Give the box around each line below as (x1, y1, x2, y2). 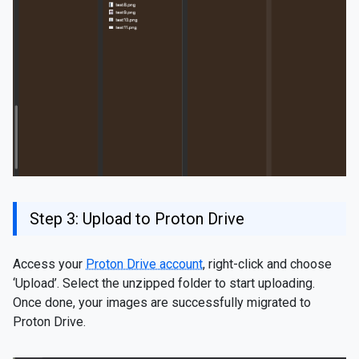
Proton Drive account (86, 256, 203, 272)
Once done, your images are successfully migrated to (13, 295, 311, 311)
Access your (13, 256, 86, 272)
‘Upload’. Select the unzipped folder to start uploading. (13, 276, 315, 292)
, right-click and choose (203, 256, 332, 272)
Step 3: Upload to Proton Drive (30, 209, 244, 229)
